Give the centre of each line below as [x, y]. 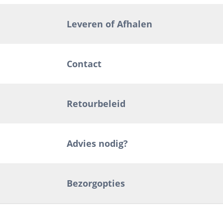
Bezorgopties [96, 183]
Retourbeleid [96, 104]
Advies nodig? [98, 144]
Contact [84, 64]
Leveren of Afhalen [110, 24]
